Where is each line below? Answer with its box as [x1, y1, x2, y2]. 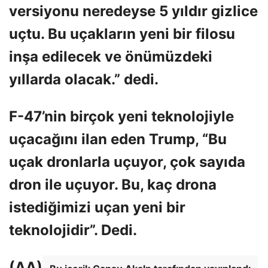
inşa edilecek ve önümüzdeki [9, 48, 212, 66]
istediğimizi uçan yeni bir [9, 199, 185, 217]
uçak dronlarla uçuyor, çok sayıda [9, 153, 245, 171]
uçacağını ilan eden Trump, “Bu [9, 130, 227, 148]
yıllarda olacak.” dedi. [9, 71, 159, 89]
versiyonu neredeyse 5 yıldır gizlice [9, 2, 258, 20]
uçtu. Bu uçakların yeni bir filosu [9, 25, 235, 43]
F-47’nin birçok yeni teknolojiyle [9, 108, 234, 126]
